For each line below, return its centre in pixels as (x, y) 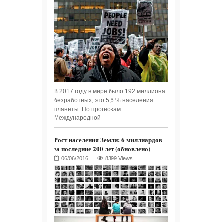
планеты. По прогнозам (87, 109)
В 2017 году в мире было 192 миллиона (110, 91)
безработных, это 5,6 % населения (104, 100)
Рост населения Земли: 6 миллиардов (108, 140)
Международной (77, 118)
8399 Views (119, 158)
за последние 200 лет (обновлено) (102, 149)
